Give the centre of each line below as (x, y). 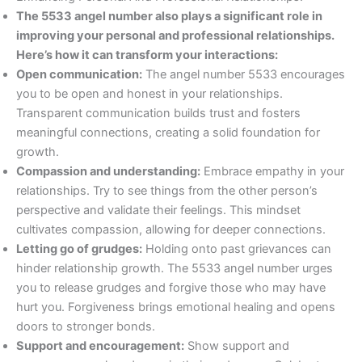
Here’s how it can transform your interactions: (147, 55)
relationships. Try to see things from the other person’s (167, 191)
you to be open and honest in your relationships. (149, 94)
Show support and (237, 346)
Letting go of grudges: (79, 249)
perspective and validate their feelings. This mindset (158, 210)
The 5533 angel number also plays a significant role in (169, 17)
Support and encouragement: (100, 346)
